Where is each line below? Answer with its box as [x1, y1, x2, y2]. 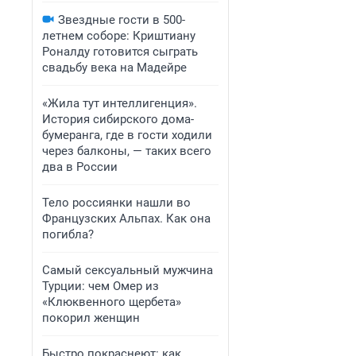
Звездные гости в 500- [58, 13, 185, 27]
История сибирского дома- [42, 112, 194, 126]
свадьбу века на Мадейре [42, 60, 187, 75]
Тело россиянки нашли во [42, 195, 191, 210]
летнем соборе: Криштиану [42, 29, 195, 43]
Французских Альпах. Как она [42, 211, 211, 226]
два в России [42, 160, 118, 174]
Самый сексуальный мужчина [42, 263, 213, 277]
